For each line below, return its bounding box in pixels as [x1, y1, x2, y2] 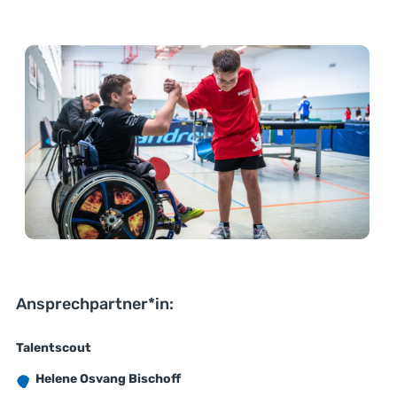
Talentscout [15, 340, 91, 355]
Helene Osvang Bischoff [35, 371, 189, 386]
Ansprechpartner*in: [15, 294, 174, 314]
